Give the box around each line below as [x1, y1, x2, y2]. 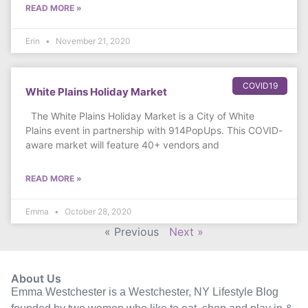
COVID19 [242, 80, 278, 91]
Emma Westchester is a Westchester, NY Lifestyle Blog [11, 286, 281, 298]
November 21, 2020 [54, 36, 131, 47]
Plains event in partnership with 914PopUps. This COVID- [25, 124, 283, 137]
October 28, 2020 [63, 206, 132, 217]
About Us [11, 272, 61, 286]
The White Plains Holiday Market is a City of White [25, 110, 254, 122]
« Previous [104, 225, 159, 239]
